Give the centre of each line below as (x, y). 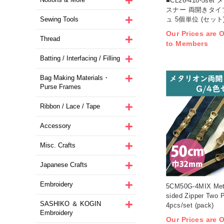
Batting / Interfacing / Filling (80, 58)
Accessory (55, 125)
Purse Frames (60, 86)
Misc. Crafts (58, 145)
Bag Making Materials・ (75, 77)
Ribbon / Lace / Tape (70, 106)
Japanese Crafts (64, 164)
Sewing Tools (59, 19)
